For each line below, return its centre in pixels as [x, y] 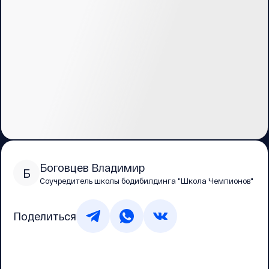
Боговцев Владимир [92, 167]
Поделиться [45, 216]
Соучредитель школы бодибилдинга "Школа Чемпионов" [147, 180]
